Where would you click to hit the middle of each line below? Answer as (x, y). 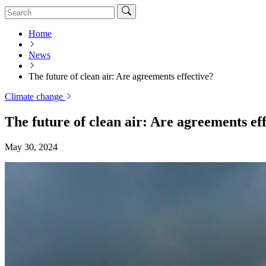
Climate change (35, 96)
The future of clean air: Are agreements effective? (121, 76)
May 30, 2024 (31, 147)
